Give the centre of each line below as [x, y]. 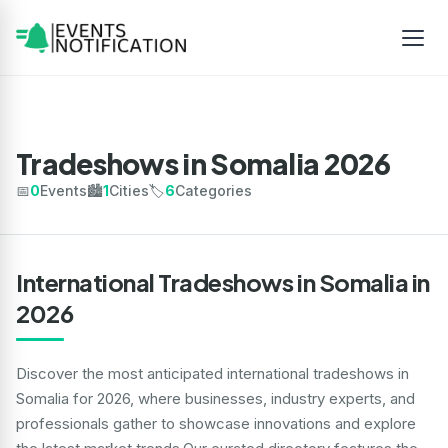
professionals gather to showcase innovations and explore [216, 423]
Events [63, 190]
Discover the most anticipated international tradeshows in [212, 373]
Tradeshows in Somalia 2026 [203, 163]
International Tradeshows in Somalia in [223, 282]
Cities [129, 190]
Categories [213, 190]
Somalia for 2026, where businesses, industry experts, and [215, 398]
